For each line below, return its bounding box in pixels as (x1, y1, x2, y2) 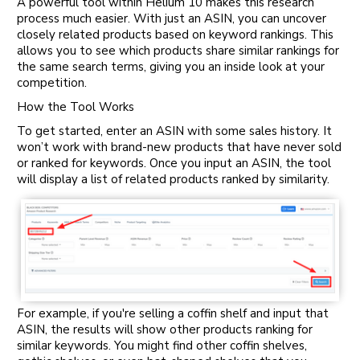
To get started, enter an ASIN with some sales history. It (17, 122, 332, 139)
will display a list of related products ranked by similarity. (17, 170, 329, 187)
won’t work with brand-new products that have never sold (17, 138, 342, 155)
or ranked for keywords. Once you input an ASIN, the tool (17, 154, 331, 171)
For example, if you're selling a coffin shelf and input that (17, 305, 329, 321)
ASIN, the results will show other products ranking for (17, 321, 313, 337)
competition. (17, 74, 87, 91)
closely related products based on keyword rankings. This (17, 26, 333, 43)
